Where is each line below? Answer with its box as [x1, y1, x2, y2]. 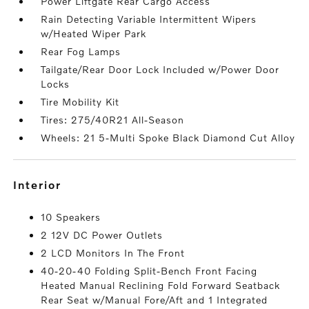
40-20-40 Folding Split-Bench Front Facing [41, 265, 258, 277]
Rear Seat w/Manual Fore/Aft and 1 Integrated [41, 294, 268, 306]
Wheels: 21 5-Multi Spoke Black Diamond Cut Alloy [41, 132, 296, 143]
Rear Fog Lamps [41, 46, 121, 57]
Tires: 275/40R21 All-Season [41, 114, 185, 126]
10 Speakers [41, 211, 101, 223]
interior [18, 178, 62, 191]
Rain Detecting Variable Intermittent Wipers [41, 13, 257, 25]
